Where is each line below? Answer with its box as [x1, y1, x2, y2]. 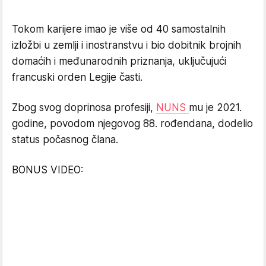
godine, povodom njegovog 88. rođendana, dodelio [12, 117, 253, 129]
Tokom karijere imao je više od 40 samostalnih [12, 23, 226, 35]
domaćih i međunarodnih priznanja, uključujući [12, 55, 226, 67]
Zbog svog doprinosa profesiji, [12, 101, 156, 113]
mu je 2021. [189, 101, 242, 113]
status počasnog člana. [12, 133, 118, 145]
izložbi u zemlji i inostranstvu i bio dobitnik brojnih [12, 39, 241, 51]
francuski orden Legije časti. [12, 71, 142, 83]
